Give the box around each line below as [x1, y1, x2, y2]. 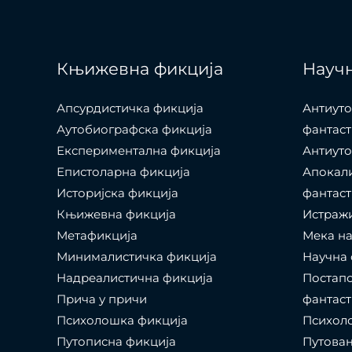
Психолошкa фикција [57, 313, 188, 328]
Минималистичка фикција [57, 249, 217, 265]
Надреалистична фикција [57, 270, 213, 286]
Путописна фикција [57, 334, 176, 350]
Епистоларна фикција [57, 164, 190, 180]
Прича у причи [57, 291, 147, 307]
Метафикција [57, 228, 137, 244]
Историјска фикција [57, 185, 178, 201]
